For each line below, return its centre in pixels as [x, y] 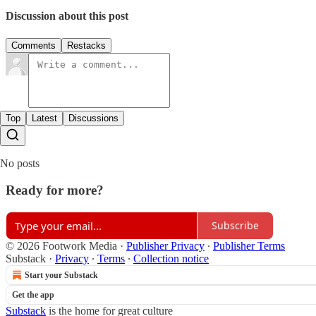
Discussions [93, 118]
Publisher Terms [249, 245]
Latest [44, 118]
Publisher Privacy [165, 245]
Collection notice [171, 258]
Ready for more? [55, 190]
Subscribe [235, 226]
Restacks [86, 45]
